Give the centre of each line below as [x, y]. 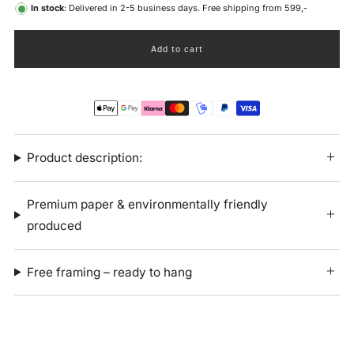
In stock [47, 8]
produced [54, 226]
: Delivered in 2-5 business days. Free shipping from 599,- [186, 8]
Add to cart [177, 49]
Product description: [85, 158]
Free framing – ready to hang [110, 272]
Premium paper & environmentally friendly [147, 205]
